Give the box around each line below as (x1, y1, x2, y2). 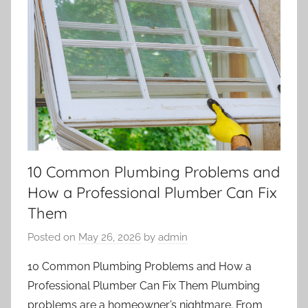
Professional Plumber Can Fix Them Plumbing (27, 279, 260, 293)
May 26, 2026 (78, 231, 141, 244)
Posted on (27, 231, 78, 244)
